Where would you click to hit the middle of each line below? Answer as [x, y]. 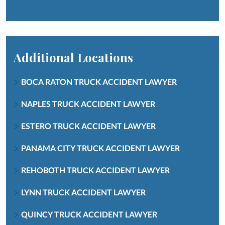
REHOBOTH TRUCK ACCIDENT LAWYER [95, 170]
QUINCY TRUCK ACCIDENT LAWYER [89, 214]
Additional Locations [73, 57]
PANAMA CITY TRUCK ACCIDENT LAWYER [100, 148]
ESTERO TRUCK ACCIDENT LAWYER [88, 126]
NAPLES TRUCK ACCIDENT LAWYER [88, 103]
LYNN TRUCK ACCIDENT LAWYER [83, 192]
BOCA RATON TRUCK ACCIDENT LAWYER [99, 81]
